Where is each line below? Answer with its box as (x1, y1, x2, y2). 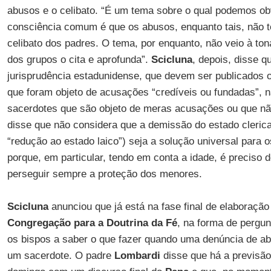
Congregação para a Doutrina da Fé (7, 217, 177, 229)
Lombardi (114, 250, 160, 261)
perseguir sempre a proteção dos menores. (7, 168, 202, 180)
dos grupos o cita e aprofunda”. (7, 54, 151, 65)
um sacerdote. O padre (7, 250, 114, 261)
